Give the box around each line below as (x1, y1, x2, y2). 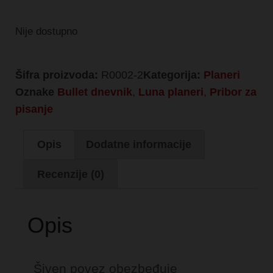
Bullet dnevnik (57, 85, 132, 98)
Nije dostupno (15, 25, 77, 37)
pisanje (15, 102, 53, 115)
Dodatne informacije (85, 138, 191, 151)
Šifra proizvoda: (15, 68, 101, 81)
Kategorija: (143, 68, 200, 81)
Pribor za (210, 85, 257, 98)
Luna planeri (138, 85, 204, 98)
